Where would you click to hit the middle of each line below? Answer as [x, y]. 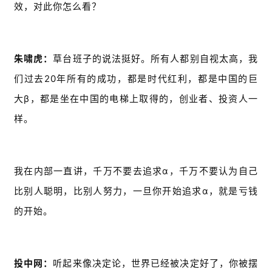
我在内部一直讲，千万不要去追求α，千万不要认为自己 [136, 171]
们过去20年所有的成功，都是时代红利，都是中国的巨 [136, 79]
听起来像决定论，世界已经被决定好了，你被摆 [156, 263]
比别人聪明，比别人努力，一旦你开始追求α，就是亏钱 [136, 191]
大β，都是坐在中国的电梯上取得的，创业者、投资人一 [136, 99]
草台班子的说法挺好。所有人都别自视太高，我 [156, 59]
